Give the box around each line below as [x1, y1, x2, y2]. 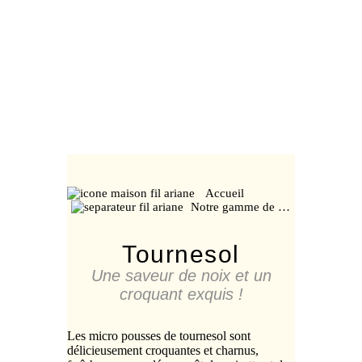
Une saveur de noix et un [90, 267, 271, 285]
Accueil [203, 187, 244, 200]
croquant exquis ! [119, 285, 243, 304]
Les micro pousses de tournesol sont [67, 329, 250, 343]
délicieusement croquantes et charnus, [67, 343, 259, 358]
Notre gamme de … [191, 200, 290, 214]
